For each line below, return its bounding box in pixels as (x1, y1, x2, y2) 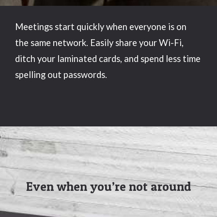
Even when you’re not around (26, 179, 191, 194)
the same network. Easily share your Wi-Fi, (15, 37, 184, 48)
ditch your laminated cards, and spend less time (15, 53, 201, 64)
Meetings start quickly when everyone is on (15, 21, 187, 32)
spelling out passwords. (15, 69, 108, 80)
